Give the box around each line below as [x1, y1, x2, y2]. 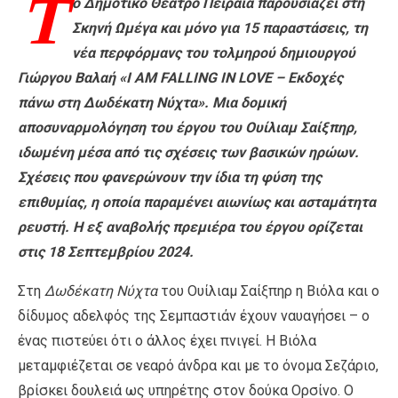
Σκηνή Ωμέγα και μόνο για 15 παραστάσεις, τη [72, 19, 368, 36]
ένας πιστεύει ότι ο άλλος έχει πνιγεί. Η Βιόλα [18, 331, 316, 349]
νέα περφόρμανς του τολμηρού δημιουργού [72, 44, 355, 61]
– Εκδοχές [272, 68, 343, 86]
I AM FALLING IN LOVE [126, 68, 272, 86]
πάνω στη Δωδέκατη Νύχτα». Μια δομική [18, 93, 286, 111]
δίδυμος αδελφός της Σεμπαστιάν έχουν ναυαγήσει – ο [18, 306, 370, 324]
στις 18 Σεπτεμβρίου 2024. [18, 243, 194, 260]
